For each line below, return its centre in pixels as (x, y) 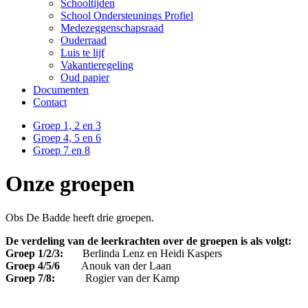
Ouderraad (84, 40)
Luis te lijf (82, 53)
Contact (50, 102)
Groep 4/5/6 (33, 265)
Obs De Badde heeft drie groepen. (80, 217)
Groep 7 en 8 (62, 150)
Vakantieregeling (97, 65)
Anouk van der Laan (115, 265)
